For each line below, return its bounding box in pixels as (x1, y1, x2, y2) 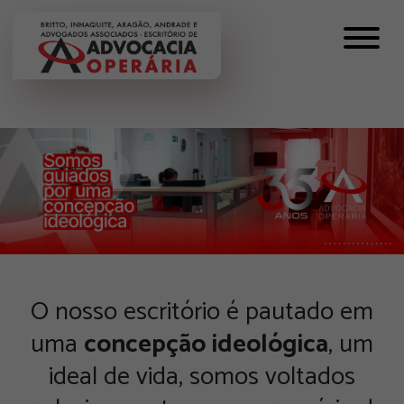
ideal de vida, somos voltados (49, 356, 355, 398)
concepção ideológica (84, 324, 328, 365)
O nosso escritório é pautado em (31, 291, 373, 333)
